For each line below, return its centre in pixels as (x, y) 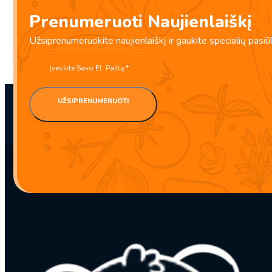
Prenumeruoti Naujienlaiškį (141, 22)
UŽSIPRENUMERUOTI (93, 101)
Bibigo (29, 32)
